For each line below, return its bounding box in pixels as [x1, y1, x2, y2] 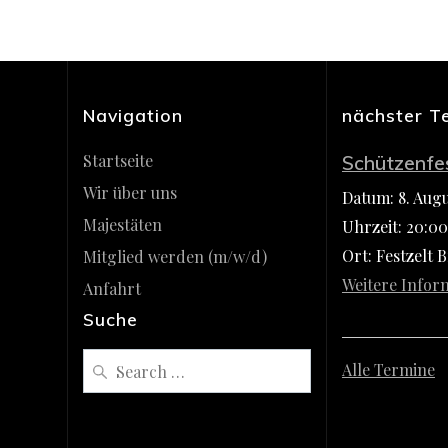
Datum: [341, 187, 398, 208]
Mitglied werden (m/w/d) [83, 246, 268, 267]
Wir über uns [83, 182, 178, 203]
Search [82, 350, 129, 370]
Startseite [83, 150, 154, 171]
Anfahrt [83, 278, 142, 299]
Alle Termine [341, 359, 435, 380]
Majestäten [83, 214, 163, 235]
